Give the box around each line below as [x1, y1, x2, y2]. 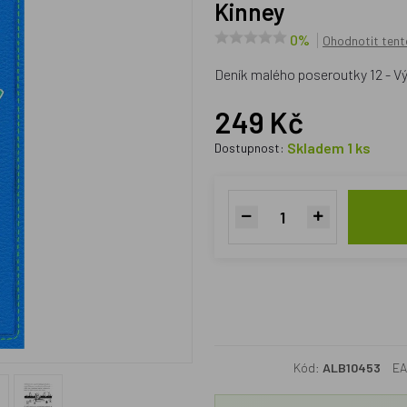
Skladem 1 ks [286, 139, 371, 156]
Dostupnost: [213, 140, 287, 155]
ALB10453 [323, 360, 382, 375]
